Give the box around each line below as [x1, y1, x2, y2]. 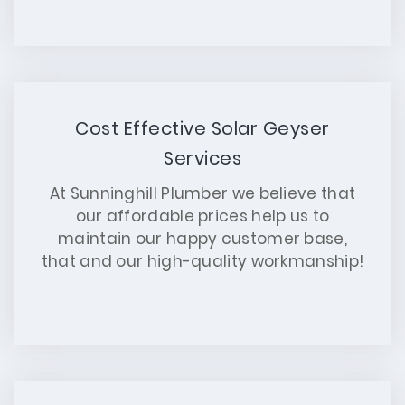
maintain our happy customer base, [58, 228, 347, 250]
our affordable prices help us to [75, 205, 330, 227]
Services [164, 146, 241, 171]
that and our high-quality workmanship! [41, 250, 364, 272]
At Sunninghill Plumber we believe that [49, 183, 356, 204]
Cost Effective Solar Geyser [75, 116, 330, 141]
